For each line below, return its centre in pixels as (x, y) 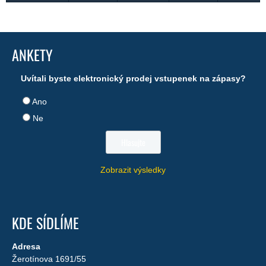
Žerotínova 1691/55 (49, 259)
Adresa (26, 246)
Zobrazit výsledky (133, 170)
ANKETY (32, 55)
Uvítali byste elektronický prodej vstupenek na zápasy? (133, 78)
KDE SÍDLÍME (45, 223)
